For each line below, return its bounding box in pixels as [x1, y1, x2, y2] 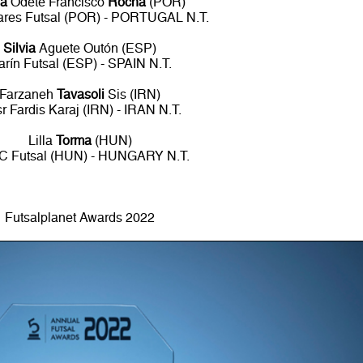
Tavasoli [57, 86, 105, 102]
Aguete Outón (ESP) [36, 40, 157, 56]
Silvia [3, 40, 36, 56]
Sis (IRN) [105, 86, 161, 102]
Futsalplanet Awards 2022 [5, 209, 156, 225]
